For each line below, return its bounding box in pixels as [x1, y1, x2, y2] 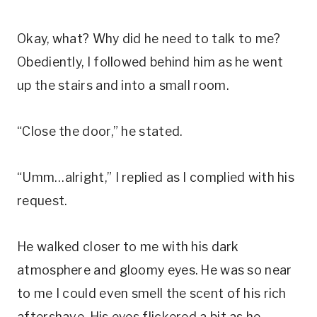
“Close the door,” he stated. [17, 124, 183, 139]
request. [17, 193, 82, 208]
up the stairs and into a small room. [17, 78, 229, 93]
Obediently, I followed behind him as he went [17, 54, 284, 69]
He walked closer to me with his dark [17, 239, 239, 254]
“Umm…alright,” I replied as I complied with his [17, 170, 295, 185]
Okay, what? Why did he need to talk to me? [17, 31, 281, 46]
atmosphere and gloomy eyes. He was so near [17, 263, 292, 277]
